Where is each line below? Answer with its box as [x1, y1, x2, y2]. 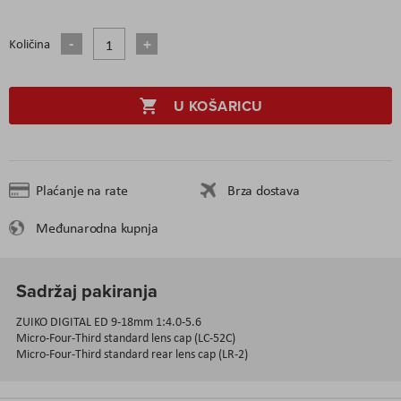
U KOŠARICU [173, 95, 263, 116]
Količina [9, 34, 50, 53]
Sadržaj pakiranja [16, 277, 158, 303]
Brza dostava [227, 180, 300, 200]
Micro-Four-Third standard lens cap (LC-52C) [16, 328, 235, 346]
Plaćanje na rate [36, 180, 128, 200]
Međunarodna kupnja [36, 218, 158, 237]
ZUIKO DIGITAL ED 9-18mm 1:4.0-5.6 [16, 312, 201, 329]
